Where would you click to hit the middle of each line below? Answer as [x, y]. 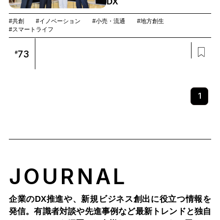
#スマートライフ [31, 30]
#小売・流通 [109, 21]
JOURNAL [68, 176]
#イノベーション [58, 21]
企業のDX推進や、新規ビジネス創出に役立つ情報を [110, 199]
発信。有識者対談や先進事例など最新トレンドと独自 [110, 211]
